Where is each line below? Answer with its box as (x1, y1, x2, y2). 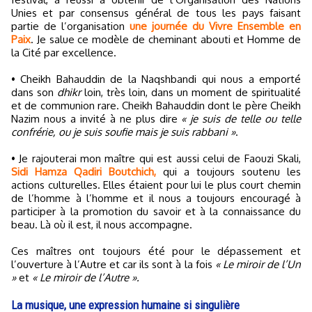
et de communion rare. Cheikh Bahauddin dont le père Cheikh (11, 98, 301, 112)
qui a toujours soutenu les (156, 164, 301, 178)
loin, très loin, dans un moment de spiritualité (81, 85, 301, 99)
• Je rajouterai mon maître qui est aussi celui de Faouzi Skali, (11, 151, 301, 165)
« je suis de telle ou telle (181, 111, 302, 125)
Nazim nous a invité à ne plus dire (11, 111, 182, 125)
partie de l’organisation (11, 19, 130, 33)
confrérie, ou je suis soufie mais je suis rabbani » (11, 125, 235, 139)
